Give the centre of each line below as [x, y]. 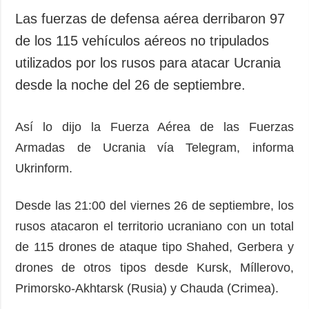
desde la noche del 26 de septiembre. [131, 84]
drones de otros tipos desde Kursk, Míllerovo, [154, 267]
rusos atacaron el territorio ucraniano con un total [154, 226]
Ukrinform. [44, 168]
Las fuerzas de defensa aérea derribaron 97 [150, 18]
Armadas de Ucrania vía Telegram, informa [154, 147]
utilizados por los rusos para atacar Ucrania [148, 62]
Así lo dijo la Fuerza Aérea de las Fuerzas [154, 127]
